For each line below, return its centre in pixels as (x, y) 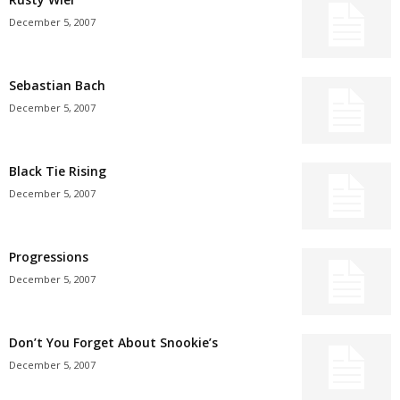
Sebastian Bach (57, 85)
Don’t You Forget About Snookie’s (113, 342)
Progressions (49, 257)
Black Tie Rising (58, 171)
